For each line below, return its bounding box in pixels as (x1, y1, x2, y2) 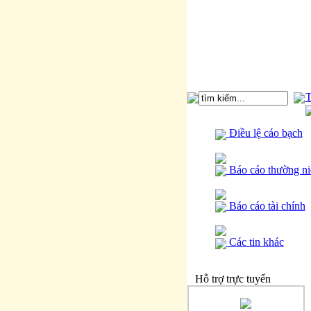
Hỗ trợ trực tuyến (192, 272, 271, 285)
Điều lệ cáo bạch (226, 127, 303, 140)
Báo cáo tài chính (226, 199, 305, 212)
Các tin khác (226, 236, 284, 249)
